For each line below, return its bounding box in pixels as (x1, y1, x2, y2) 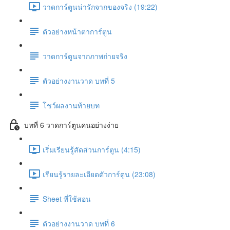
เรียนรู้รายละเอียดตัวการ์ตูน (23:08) (43, 168, 156, 179)
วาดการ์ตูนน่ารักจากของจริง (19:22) (43, 1, 158, 12)
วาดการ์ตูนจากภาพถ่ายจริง (43, 50, 127, 61)
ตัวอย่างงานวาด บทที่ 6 (43, 218, 115, 228)
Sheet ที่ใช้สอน (43, 193, 91, 204)
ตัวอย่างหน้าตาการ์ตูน (43, 26, 112, 36)
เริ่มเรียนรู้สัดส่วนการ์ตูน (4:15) (43, 144, 141, 155)
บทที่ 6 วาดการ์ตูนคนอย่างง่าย (24, 119, 119, 130)
